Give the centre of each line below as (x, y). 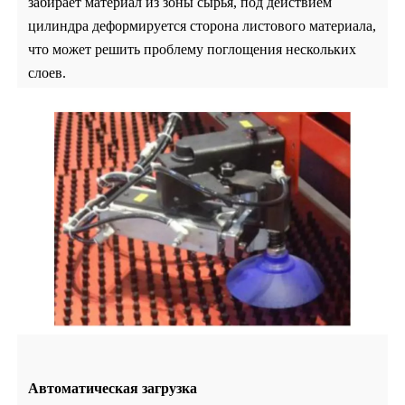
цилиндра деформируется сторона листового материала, (202, 26)
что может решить (85, 50)
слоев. (47, 73)
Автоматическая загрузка (113, 388)
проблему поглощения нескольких (250, 50)
